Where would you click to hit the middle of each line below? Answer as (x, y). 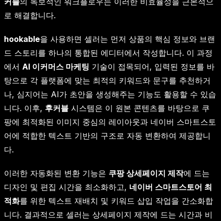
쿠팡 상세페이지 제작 (146, 173)
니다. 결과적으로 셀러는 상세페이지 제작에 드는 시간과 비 (108, 215)
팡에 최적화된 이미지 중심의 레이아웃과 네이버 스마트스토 (110, 122)
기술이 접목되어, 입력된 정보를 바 (152, 67)
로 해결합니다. (30, 16)
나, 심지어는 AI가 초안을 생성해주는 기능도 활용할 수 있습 (110, 94)
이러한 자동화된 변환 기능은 (56, 173)
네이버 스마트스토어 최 (171, 187)
